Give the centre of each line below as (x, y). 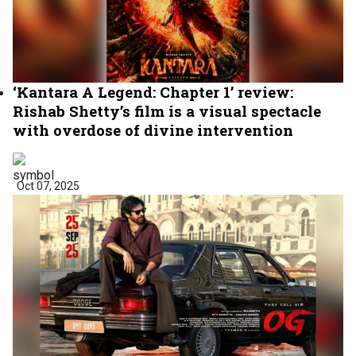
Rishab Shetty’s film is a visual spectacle (167, 110)
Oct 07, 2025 (48, 186)
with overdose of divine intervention (153, 130)
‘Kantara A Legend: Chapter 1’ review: (153, 91)
